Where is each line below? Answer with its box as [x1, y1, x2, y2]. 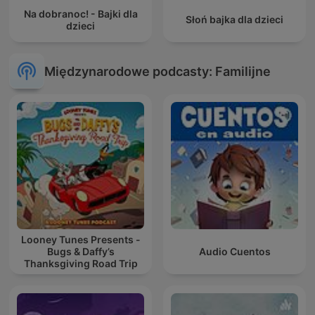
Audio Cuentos [198, 245, 271, 258]
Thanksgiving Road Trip [23, 257, 138, 270]
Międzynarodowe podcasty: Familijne [44, 63, 271, 79]
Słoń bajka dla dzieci [186, 13, 283, 26]
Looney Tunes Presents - [20, 233, 141, 246]
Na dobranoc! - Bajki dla [23, 7, 138, 20]
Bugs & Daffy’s [46, 245, 115, 258]
